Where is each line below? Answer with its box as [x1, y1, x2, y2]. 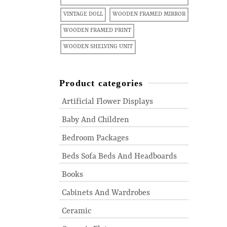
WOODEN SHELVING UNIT [63, 44, 133, 50]
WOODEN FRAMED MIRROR [112, 11, 185, 18]
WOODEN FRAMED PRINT [63, 27, 131, 34]
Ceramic [62, 207, 91, 216]
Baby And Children [62, 116, 129, 125]
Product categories [59, 78, 143, 88]
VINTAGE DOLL [63, 11, 103, 18]
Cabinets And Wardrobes [62, 188, 150, 198]
